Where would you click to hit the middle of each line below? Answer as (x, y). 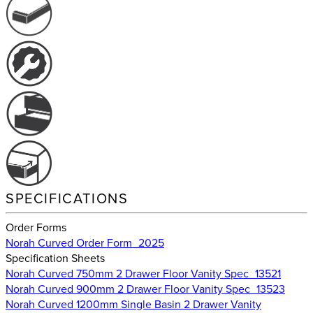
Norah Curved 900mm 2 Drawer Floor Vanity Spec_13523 (145, 288)
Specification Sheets (55, 257)
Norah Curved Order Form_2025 (85, 242)
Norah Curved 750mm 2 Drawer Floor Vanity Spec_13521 (143, 273)
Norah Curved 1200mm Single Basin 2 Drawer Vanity (133, 304)
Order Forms (36, 227)
